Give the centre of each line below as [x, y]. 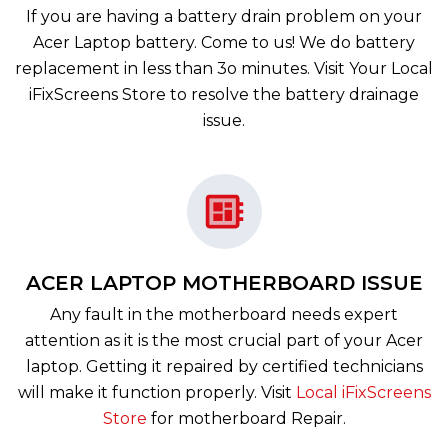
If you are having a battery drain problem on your [224, 16]
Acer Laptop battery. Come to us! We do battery [224, 42]
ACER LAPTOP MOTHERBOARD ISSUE [224, 283]
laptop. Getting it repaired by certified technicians [224, 366]
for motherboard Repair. [246, 418]
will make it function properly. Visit [156, 392]
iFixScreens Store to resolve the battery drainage [224, 94]
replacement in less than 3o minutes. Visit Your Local [224, 68]
